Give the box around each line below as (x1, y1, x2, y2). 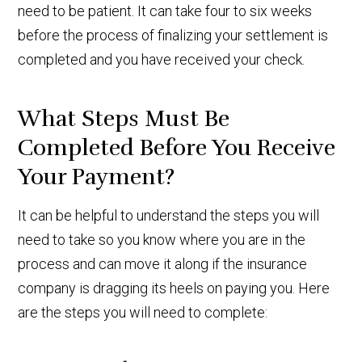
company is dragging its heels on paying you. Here (18, 279, 330, 297)
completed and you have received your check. (18, 50, 305, 68)
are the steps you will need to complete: (18, 303, 268, 321)
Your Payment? (18, 162, 175, 191)
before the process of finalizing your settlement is (18, 26, 329, 44)
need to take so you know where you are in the (18, 230, 306, 248)
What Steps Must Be (18, 104, 230, 133)
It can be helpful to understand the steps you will (18, 206, 320, 224)
